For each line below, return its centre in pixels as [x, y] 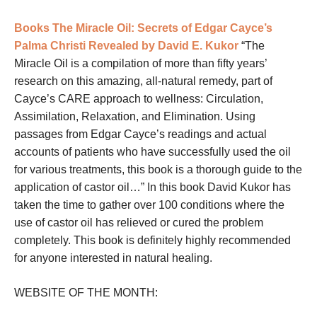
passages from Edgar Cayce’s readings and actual [140, 134]
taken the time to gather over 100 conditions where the [149, 205]
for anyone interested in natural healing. [113, 258]
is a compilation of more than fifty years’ [169, 64]
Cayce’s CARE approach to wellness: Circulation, [139, 99]
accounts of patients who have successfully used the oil [152, 152]
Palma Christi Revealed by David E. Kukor [126, 46]
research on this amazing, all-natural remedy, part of [143, 81]
